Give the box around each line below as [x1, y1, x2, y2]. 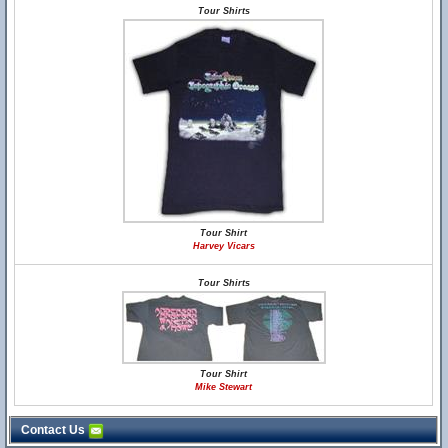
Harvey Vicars [192, 241, 255, 251]
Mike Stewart [195, 382, 253, 392]
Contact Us [21, 423, 88, 437]
